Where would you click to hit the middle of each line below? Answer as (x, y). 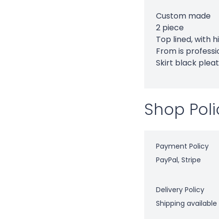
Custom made (184, 16)
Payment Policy (182, 146)
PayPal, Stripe (178, 160)
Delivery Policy (180, 189)
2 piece (170, 27)
